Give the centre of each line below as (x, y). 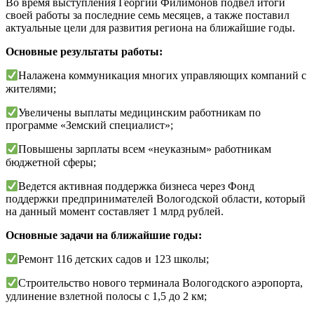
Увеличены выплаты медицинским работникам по (140, 113)
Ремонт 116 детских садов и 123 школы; (114, 259)
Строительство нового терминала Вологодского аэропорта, (161, 283)
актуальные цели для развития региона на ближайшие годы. (150, 28)
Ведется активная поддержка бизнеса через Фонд (137, 186)
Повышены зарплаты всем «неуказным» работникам (145, 149)
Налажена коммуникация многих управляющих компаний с (163, 76)
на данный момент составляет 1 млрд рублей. (115, 212)
